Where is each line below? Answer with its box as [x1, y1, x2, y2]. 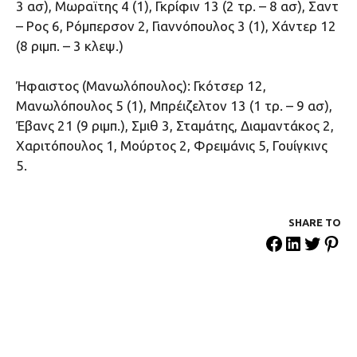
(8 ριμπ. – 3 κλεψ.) [16, 37, 124, 53]
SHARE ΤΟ [288, 217, 341, 229]
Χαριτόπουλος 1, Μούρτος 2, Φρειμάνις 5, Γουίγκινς [16, 138, 328, 154]
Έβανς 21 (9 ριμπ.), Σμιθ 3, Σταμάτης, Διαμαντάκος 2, [16, 118, 334, 134]
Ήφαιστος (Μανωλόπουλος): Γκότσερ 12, [16, 78, 266, 94]
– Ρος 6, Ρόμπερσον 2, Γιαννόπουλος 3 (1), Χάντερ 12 [16, 18, 336, 33]
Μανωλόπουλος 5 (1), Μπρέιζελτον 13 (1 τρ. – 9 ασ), [16, 98, 332, 114]
